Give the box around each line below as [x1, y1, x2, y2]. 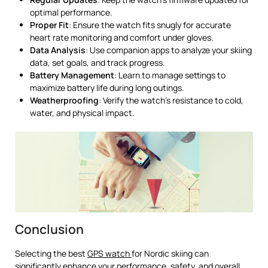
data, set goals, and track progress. [30, 56, 165, 68]
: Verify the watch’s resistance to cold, [99, 94, 243, 106]
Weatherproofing [30, 94, 99, 106]
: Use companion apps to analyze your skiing [86, 44, 252, 56]
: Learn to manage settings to [114, 69, 226, 81]
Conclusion [15, 220, 84, 237]
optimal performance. [30, 6, 112, 18]
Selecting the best [15, 247, 87, 259]
